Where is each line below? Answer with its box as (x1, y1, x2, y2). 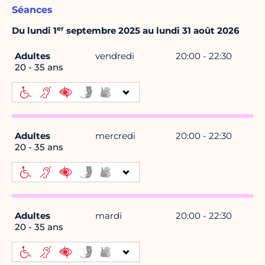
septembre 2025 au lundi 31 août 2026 (64, 25, 240, 37)
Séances (12, 4, 53, 16)
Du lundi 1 (12, 25, 57, 37)
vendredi (95, 50, 134, 62)
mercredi (95, 130, 135, 142)
